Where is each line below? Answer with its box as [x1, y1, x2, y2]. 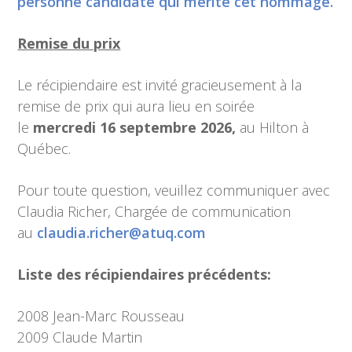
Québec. [17, 139, 71, 158]
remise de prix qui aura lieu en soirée [17, 97, 255, 115]
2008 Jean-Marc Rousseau [17, 306, 185, 325]
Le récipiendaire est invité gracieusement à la [17, 75, 302, 94]
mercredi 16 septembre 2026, [33, 118, 240, 137]
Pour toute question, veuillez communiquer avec [17, 181, 331, 200]
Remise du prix [17, 34, 121, 53]
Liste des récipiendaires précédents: [17, 265, 272, 284]
